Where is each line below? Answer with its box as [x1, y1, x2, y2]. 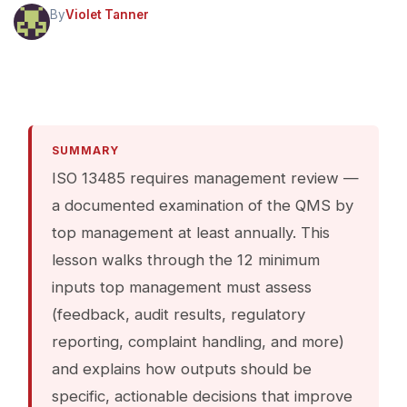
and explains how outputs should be [52, 359, 312, 378]
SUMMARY [52, 143, 119, 157]
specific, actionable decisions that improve [52, 386, 352, 405]
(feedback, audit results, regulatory [52, 304, 305, 323]
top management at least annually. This [52, 223, 330, 242]
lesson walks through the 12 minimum [52, 250, 320, 269]
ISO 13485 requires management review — [52, 168, 359, 187]
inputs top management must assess [52, 277, 312, 296]
